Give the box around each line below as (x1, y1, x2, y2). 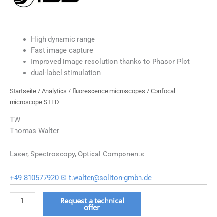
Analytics (42, 87, 67, 95)
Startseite (10, 87, 36, 95)
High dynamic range (31, 34, 95, 44)
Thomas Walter (10, 126, 59, 135)
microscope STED (10, 98, 59, 106)
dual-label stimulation (31, 68, 101, 77)
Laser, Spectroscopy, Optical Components (10, 150, 144, 159)
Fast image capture (31, 46, 93, 55)
